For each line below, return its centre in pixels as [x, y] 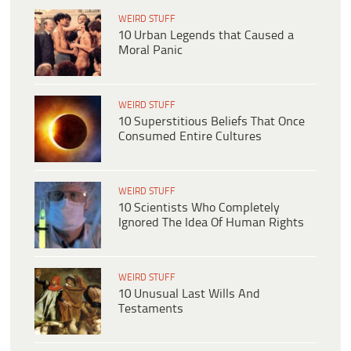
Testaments [151, 309]
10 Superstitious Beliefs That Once [212, 122]
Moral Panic [150, 51]
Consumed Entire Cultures [190, 137]
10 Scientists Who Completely [199, 208]
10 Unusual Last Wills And [189, 295]
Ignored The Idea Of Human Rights [211, 223]
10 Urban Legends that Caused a [206, 36]
